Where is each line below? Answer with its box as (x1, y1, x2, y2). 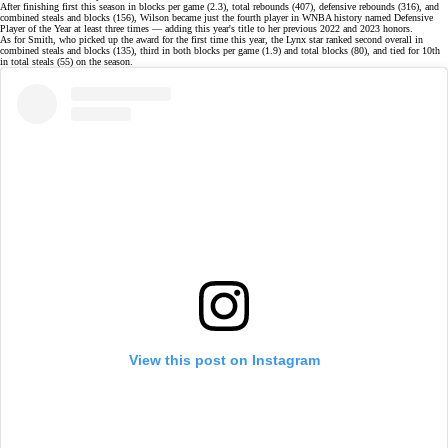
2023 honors (360, 22, 410, 34)
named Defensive (362, 11, 433, 23)
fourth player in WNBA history (237, 11, 362, 23)
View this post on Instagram (128, 351, 320, 368)
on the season (76, 55, 130, 67)
